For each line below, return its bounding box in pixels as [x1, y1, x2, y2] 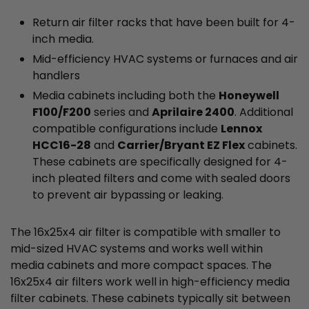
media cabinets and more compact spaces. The [10, 257, 272, 274]
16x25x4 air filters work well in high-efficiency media [10, 274, 290, 290]
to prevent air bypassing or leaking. [32, 187, 223, 203]
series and [91, 104, 152, 121]
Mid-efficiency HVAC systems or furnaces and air [32, 51, 298, 68]
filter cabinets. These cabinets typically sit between [10, 290, 290, 307]
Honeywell [219, 88, 279, 104]
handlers [32, 68, 80, 84]
